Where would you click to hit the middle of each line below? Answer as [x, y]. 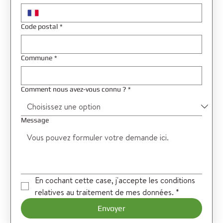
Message [35, 120]
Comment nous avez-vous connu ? [74, 89]
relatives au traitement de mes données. [105, 192]
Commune [37, 57]
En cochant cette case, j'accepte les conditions [115, 180]
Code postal [40, 26]
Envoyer [111, 208]
